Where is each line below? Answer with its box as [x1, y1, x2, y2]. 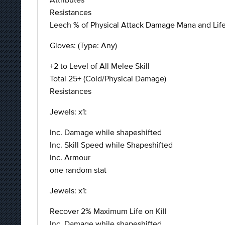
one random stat [50, 165, 106, 174]
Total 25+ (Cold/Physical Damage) [50, 74, 166, 83]
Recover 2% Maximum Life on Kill [50, 206, 167, 215]
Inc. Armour [50, 153, 90, 162]
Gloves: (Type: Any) [50, 41, 117, 50]
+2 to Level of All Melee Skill [50, 61, 150, 70]
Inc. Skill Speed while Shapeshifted [50, 140, 173, 149]
